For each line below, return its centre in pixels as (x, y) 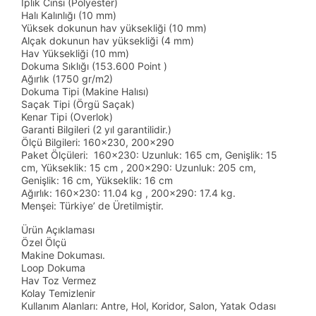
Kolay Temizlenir (58, 293)
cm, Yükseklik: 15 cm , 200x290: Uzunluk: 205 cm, (139, 167)
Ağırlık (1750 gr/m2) (75, 78)
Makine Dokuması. (63, 255)
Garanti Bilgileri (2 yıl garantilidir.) (96, 129)
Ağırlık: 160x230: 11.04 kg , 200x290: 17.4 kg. (128, 193)
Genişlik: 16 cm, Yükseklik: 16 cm (97, 180)
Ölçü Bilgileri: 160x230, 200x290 (98, 142)
